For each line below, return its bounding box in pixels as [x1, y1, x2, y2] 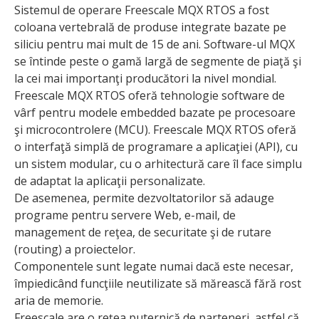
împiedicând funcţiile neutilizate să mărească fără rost [14, 276, 301, 292]
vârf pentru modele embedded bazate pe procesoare [14, 105, 296, 121]
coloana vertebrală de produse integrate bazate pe [14, 19, 286, 36]
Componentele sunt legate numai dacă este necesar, [14, 258, 293, 275]
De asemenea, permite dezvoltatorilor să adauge [14, 190, 274, 206]
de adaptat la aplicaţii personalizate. [14, 173, 205, 189]
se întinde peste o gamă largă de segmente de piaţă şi [14, 53, 301, 70]
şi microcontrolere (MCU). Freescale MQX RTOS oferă [14, 122, 296, 138]
